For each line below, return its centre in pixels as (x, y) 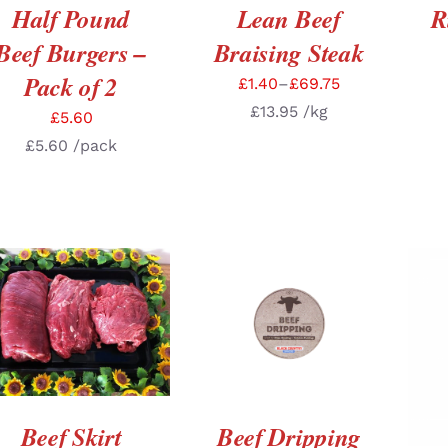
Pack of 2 (71, 86)
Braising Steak (289, 52)
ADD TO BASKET (273, 315)
